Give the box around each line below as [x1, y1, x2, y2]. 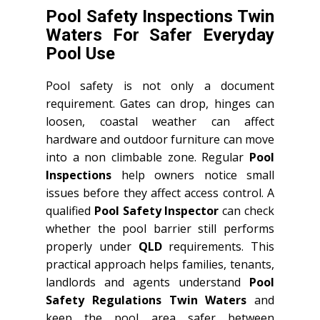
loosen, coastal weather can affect [46, 113, 274, 129]
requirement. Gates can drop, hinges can [46, 95, 274, 111]
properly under [46, 238, 139, 254]
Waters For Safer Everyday [46, 24, 274, 45]
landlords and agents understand [46, 274, 249, 290]
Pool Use [46, 43, 115, 64]
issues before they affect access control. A [46, 184, 274, 201]
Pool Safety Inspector [94, 202, 219, 219]
